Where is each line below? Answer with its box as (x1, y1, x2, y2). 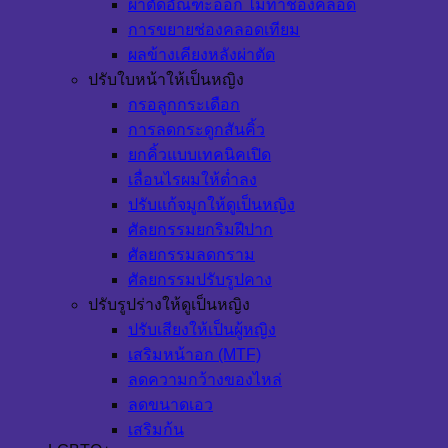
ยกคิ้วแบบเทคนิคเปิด (128, 146, 271, 164)
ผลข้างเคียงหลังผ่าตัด (128, 46, 275, 64)
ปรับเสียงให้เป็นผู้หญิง (128, 321, 276, 339)
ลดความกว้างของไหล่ (128, 371, 282, 389)
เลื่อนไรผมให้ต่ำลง (128, 171, 257, 189)
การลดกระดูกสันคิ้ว (128, 121, 265, 139)
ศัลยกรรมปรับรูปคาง (128, 271, 272, 289)
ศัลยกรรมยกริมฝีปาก (128, 221, 273, 239)
